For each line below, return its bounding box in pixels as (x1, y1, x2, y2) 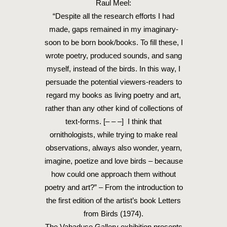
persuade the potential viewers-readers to (45, 78, 182, 86)
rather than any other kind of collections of (45, 104, 182, 112)
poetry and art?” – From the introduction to (44, 183, 183, 192)
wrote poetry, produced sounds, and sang (45, 51, 182, 60)
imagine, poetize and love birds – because (44, 157, 183, 165)
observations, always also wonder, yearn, (45, 143, 182, 152)
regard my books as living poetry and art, (46, 91, 181, 99)
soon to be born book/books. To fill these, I (44, 38, 183, 47)
